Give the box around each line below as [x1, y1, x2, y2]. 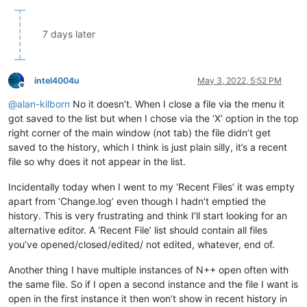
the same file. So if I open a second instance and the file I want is [8, 278, 298, 290]
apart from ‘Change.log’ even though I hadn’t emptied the [8, 195, 266, 207]
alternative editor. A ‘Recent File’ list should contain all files [8, 223, 267, 236]
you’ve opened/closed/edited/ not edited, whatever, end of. [8, 238, 275, 250]
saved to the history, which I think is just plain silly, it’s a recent [8, 140, 287, 153]
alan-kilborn [17, 97, 70, 110]
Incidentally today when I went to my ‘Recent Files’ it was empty [8, 180, 295, 193]
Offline [21, 85, 47, 96]
